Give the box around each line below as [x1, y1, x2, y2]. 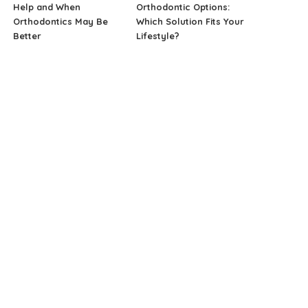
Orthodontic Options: [135, 1, 230, 13]
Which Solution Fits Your [135, 16, 244, 27]
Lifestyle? [135, 30, 179, 42]
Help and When [13, 1, 81, 13]
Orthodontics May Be [13, 16, 109, 27]
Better [13, 30, 42, 42]
